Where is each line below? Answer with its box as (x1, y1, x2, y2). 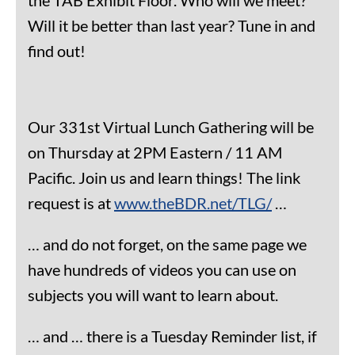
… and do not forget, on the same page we (28, 234, 307, 254)
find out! (28, 40, 86, 60)
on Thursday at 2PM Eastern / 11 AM (28, 142, 282, 162)
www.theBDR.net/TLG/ (114, 193, 272, 212)
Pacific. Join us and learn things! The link (28, 167, 300, 187)
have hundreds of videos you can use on (28, 259, 296, 279)
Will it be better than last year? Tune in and (28, 15, 315, 35)
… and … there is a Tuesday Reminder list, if (28, 326, 317, 345)
